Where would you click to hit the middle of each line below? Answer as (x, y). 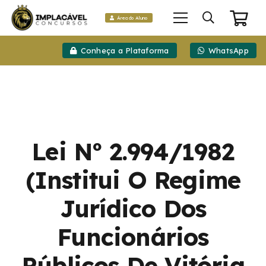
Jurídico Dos (133, 209)
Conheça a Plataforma (125, 50)
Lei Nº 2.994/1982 (133, 152)
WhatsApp (228, 50)
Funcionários (133, 237)
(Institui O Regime (133, 180)
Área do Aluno (132, 18)
